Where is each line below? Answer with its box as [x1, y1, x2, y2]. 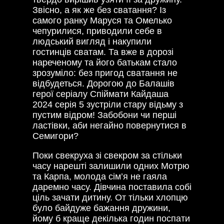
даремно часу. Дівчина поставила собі [32, 182, 191, 192]
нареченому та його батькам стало [32, 57, 177, 68]
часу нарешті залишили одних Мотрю [32, 161, 189, 171]
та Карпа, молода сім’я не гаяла [32, 171, 167, 182]
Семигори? [32, 131, 78, 141]
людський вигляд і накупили [32, 36, 151, 47]
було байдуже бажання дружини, [32, 203, 170, 213]
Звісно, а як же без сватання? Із [32, 5, 166, 15]
